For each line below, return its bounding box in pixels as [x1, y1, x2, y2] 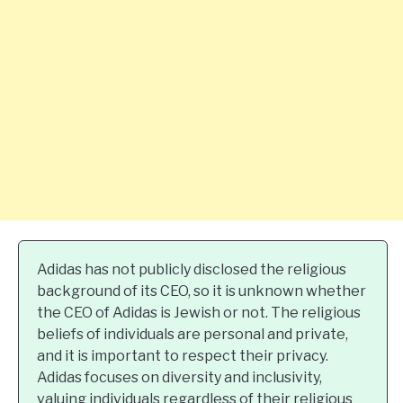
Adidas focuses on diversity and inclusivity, [37, 369, 322, 386]
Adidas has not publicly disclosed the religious [37, 261, 346, 278]
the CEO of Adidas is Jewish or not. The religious [37, 304, 361, 321]
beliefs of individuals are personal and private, [37, 326, 348, 343]
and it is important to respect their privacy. [37, 347, 328, 364]
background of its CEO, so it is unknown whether [37, 282, 366, 300]
